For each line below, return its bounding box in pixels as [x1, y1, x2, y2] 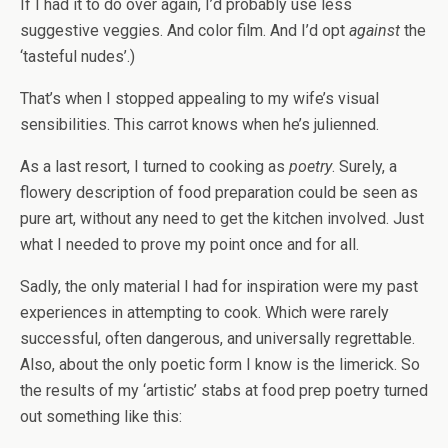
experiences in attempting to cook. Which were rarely [20, 303, 389, 322]
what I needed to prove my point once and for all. [20, 235, 359, 254]
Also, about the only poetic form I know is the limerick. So [20, 355, 420, 374]
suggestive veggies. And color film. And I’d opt [20, 21, 349, 40]
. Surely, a [332, 157, 397, 176]
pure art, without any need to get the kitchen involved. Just [20, 209, 424, 228]
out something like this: [20, 407, 182, 426]
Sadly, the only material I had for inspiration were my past [20, 277, 418, 296]
